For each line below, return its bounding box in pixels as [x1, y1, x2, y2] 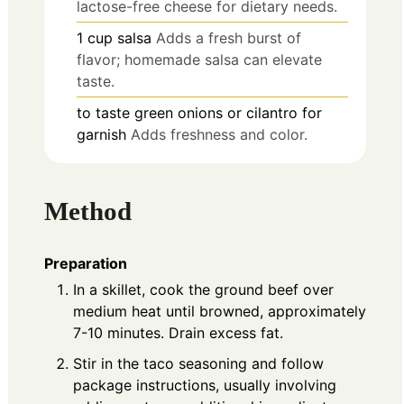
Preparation [44, 254, 127, 273]
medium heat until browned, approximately [73, 302, 366, 321]
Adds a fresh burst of [156, 29, 301, 48]
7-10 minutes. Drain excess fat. [73, 324, 283, 343]
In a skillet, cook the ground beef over [73, 280, 334, 299]
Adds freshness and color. [131, 125, 308, 144]
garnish [77, 125, 126, 144]
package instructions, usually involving [73, 376, 336, 395]
